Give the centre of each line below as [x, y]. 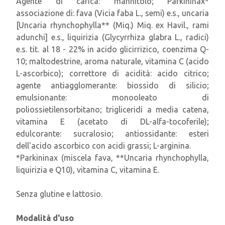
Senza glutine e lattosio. [59, 194]
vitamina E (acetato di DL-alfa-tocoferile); [113, 122]
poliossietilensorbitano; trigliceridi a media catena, [113, 109]
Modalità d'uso [45, 218]
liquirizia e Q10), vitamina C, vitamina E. [88, 170]
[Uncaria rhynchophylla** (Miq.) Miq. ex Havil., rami [113, 25]
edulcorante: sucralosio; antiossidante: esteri [113, 134]
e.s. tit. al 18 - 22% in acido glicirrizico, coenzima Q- [113, 49]
